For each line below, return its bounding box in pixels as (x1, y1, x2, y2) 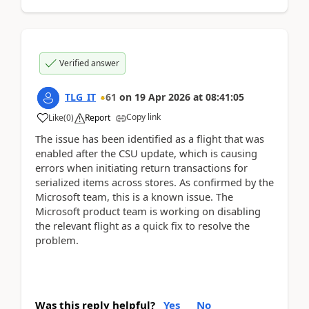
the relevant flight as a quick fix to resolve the (35, 218, 250, 232)
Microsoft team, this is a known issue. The (35, 189, 233, 203)
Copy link (126, 110, 161, 123)
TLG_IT (65, 90, 96, 103)
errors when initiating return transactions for (35, 160, 248, 175)
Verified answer (59, 57, 119, 69)
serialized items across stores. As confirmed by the (35, 175, 274, 189)
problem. (35, 232, 79, 247)
